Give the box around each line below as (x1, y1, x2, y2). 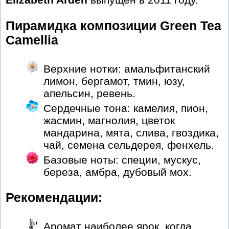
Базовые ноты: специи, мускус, (43, 153, 201, 166)
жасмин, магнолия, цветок (43, 114, 175, 126)
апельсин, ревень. (43, 87, 135, 99)
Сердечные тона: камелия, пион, (43, 102, 208, 114)
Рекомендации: (6, 191, 102, 205)
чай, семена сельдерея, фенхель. (43, 139, 214, 151)
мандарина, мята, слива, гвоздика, (43, 126, 219, 139)
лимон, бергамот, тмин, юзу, (43, 75, 185, 87)
